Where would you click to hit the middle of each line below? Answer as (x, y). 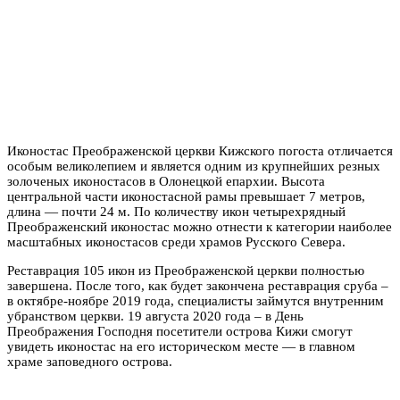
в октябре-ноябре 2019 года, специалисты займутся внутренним (196, 300)
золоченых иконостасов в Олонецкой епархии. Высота (166, 181)
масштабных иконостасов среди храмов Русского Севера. (176, 242)
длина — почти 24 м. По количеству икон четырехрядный (176, 211)
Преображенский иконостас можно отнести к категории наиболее (200, 226)
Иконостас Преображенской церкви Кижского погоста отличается (200, 150)
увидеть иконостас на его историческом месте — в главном (181, 346)
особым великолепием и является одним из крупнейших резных (194, 166)
